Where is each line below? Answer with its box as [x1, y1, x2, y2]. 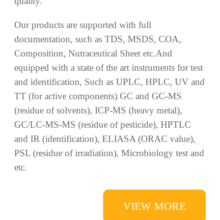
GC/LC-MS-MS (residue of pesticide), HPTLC [14, 36, 191, 47]
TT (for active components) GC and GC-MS [14, 7, 182, 18]
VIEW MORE [123, 116, 186, 129]
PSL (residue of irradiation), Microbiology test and [14, 64, 204, 75]
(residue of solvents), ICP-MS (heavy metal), [14, 22, 182, 32]
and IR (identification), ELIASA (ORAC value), [14, 50, 195, 61]
